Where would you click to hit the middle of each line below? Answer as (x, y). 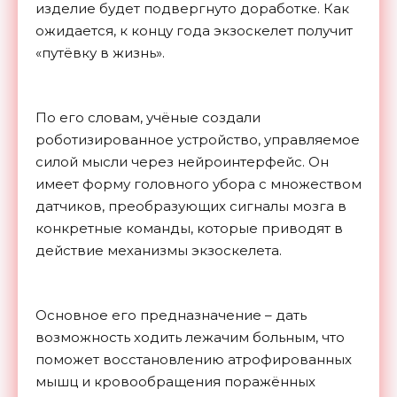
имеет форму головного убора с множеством (198, 184)
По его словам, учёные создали (148, 118)
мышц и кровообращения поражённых (175, 382)
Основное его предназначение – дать (171, 315)
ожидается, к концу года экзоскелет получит (194, 31)
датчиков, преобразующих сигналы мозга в (191, 206)
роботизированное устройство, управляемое (198, 140)
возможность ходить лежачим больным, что (190, 338)
